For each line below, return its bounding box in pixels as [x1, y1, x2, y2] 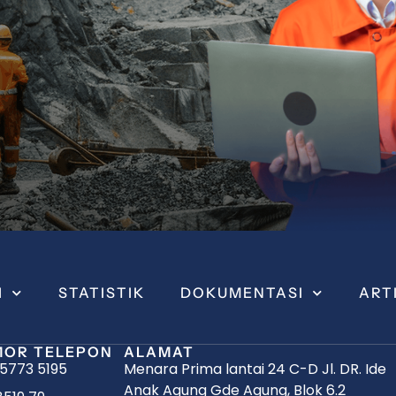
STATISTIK [58, 284, 145, 302]
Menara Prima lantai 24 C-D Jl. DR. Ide [124, 359, 386, 380]
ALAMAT [124, 343, 194, 362]
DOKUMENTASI [180, 284, 304, 302]
